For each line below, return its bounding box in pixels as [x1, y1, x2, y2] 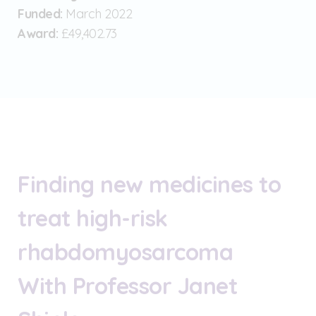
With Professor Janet [18, 271, 237, 300]
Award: [18, 25, 58, 42]
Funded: [18, 5, 63, 22]
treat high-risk [18, 203, 168, 232]
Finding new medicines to [18, 169, 281, 198]
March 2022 [62, 5, 132, 22]
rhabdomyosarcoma [18, 237, 233, 266]
